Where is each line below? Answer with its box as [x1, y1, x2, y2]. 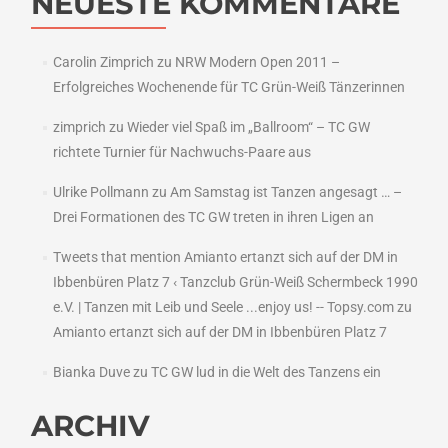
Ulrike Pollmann [52, 184, 149, 201]
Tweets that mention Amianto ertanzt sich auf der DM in [52, 249, 398, 266]
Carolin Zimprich [52, 54, 154, 71]
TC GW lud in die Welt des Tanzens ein [150, 364, 381, 381]
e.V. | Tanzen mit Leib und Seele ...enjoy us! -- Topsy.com [52, 299, 394, 316]
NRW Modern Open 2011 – [174, 54, 340, 71]
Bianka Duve [52, 364, 130, 381]
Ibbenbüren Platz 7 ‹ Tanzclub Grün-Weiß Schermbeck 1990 [52, 274, 418, 291]
